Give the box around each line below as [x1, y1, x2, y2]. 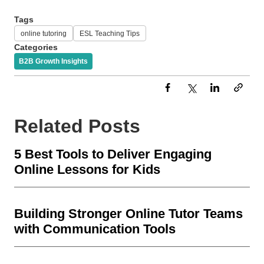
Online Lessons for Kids [14, 161, 160, 177]
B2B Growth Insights [19, 57, 88, 65]
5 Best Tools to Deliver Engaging [14, 146, 212, 161]
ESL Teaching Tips [80, 29, 140, 38]
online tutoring [21, 29, 67, 38]
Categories [14, 42, 58, 52]
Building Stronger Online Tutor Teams [14, 206, 243, 221]
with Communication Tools [14, 221, 176, 236]
